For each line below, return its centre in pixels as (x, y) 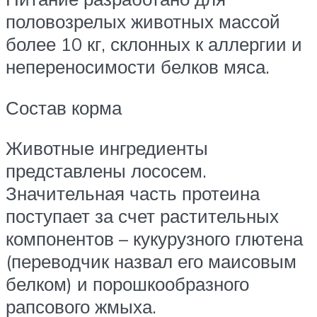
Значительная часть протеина (133, 194)
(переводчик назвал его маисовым (151, 261)
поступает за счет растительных (142, 216)
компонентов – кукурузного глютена (154, 239)
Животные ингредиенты (107, 148)
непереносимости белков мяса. (138, 67)
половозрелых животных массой (143, 22)
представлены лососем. (106, 171)
